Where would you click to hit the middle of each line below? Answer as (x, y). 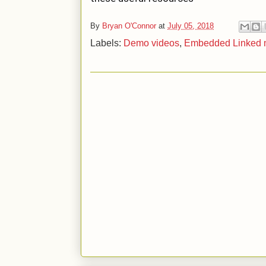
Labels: (107, 43)
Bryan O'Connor (129, 26)
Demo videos (151, 43)
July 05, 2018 (191, 26)
